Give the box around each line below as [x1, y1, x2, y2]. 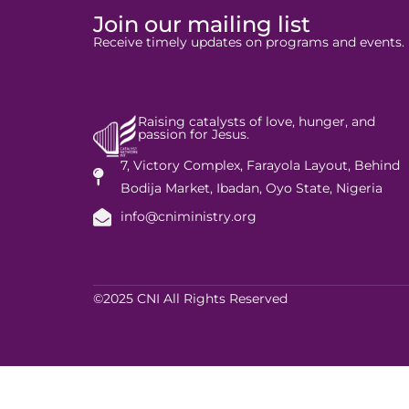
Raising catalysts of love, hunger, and [137, 113, 375, 131]
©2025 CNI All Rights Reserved [93, 290, 288, 308]
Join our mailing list [93, 10, 310, 37]
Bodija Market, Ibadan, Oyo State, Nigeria [121, 180, 383, 197]
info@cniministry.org [121, 208, 257, 225]
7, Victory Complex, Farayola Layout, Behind [121, 157, 400, 174]
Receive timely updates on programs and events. [93, 33, 404, 50]
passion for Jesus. [137, 126, 249, 143]
